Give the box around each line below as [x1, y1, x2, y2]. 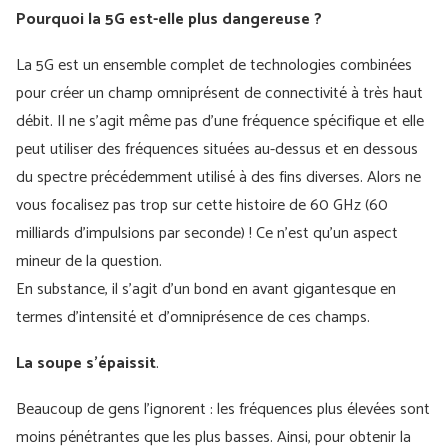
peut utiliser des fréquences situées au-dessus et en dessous [16, 136, 418, 163]
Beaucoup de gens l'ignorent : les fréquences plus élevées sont [16, 396, 430, 423]
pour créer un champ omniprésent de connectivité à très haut [16, 80, 423, 107]
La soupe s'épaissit [16, 350, 156, 377]
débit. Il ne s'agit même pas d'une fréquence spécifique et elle [16, 108, 424, 135]
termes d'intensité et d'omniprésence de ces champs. [16, 304, 370, 331]
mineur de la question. [16, 248, 162, 275]
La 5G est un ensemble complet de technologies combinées [16, 52, 412, 79]
